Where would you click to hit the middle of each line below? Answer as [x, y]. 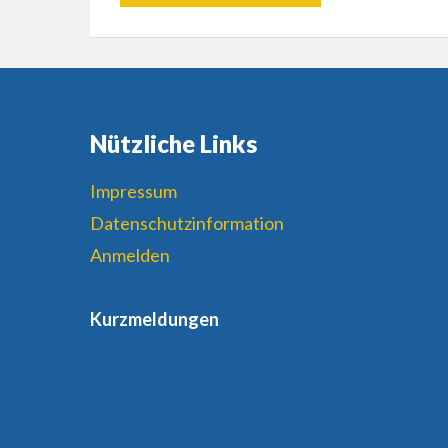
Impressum [133, 191]
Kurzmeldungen [154, 319]
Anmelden [129, 255]
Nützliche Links [173, 144]
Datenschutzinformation [186, 223]
